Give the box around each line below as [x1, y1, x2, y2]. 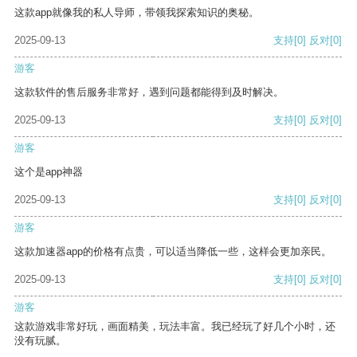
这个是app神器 [14, 166, 83, 178]
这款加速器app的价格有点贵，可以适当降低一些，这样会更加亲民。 [14, 245, 331, 258]
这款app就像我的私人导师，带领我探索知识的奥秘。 [14, 6, 259, 19]
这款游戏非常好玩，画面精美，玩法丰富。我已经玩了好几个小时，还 [14, 320, 335, 333]
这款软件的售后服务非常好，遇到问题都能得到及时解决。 [14, 86, 284, 99]
